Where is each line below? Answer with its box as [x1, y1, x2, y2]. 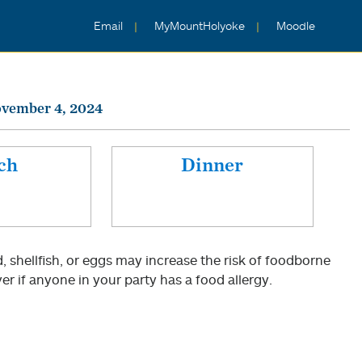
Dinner [181, 153, 244, 176]
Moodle [276, 19, 315, 32]
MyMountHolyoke [154, 19, 248, 32]
